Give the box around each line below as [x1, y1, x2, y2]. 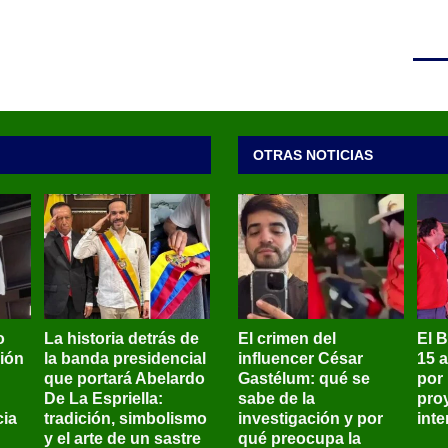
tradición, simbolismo [43, 410, 207, 428]
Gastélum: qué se [237, 370, 370, 388]
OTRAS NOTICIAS [252, 147, 373, 164]
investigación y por [237, 410, 383, 428]
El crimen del [237, 330, 336, 348]
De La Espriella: [43, 390, 163, 408]
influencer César [237, 350, 363, 368]
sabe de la [237, 390, 315, 408]
